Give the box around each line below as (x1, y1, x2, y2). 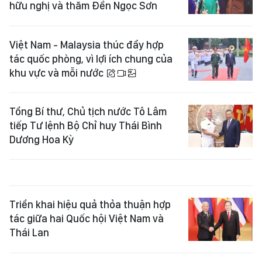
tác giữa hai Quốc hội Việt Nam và (9, 212, 164, 225)
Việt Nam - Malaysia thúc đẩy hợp (9, 38, 164, 51)
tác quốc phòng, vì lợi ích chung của (9, 52, 173, 65)
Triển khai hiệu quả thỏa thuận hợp (9, 198, 171, 211)
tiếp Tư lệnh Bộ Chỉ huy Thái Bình (9, 119, 162, 132)
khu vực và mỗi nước (9, 66, 106, 79)
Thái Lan (9, 226, 49, 239)
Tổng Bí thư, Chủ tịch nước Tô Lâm (9, 105, 167, 118)
